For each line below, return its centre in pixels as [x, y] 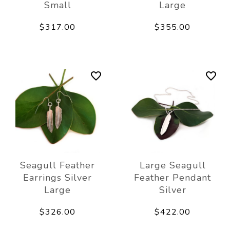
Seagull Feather [57, 165]
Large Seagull [172, 165]
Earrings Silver [57, 177]
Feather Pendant [172, 177]
